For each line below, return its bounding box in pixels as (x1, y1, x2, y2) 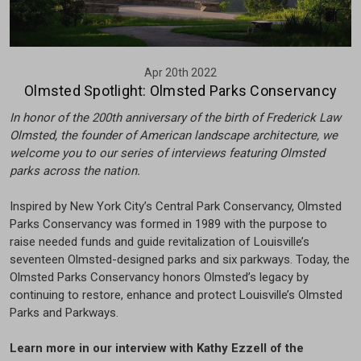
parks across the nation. (10, 164, 140, 179)
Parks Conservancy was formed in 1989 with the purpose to (10, 217, 327, 232)
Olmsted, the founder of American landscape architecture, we (10, 128, 338, 143)
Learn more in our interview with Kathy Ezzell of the (10, 341, 304, 356)
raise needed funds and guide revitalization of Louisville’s (10, 234, 309, 250)
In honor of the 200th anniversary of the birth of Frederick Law (10, 110, 341, 126)
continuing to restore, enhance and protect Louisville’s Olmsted (10, 288, 342, 303)
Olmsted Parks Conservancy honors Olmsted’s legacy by (10, 270, 309, 285)
